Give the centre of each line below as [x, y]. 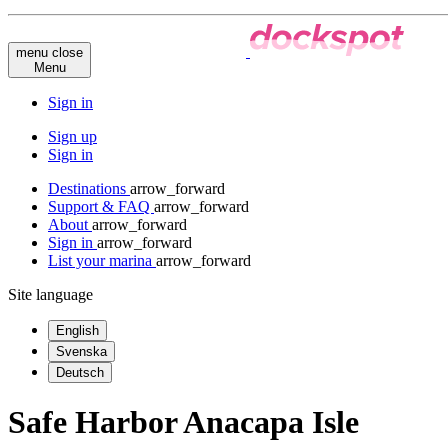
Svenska [81, 351]
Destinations [89, 188]
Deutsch [80, 372]
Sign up [72, 136]
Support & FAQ [101, 206]
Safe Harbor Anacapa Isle [183, 422]
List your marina [102, 260]
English [77, 330]
